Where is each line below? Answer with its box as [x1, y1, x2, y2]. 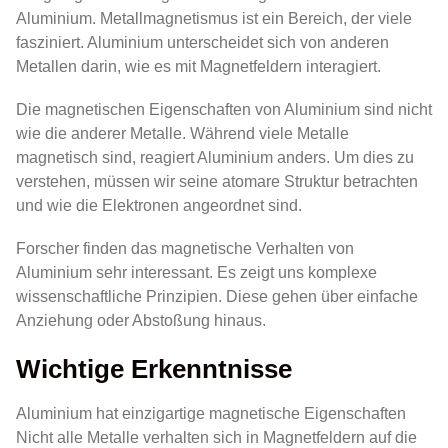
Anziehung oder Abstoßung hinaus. [16, 312, 266, 330]
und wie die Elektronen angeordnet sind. [16, 197, 302, 215]
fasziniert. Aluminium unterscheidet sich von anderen [16, 34, 389, 51]
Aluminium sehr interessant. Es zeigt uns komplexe [16, 264, 377, 282]
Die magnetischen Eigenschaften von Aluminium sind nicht [16, 101, 432, 119]
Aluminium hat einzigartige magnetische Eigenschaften [16, 404, 406, 422]
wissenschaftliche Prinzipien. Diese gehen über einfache [16, 288, 418, 306]
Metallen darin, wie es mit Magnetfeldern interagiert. [16, 58, 381, 75]
